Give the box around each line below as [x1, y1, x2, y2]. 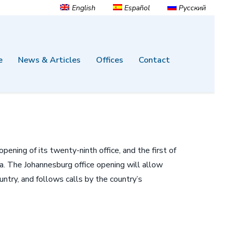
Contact [139, 54, 170, 66]
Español [124, 3, 150, 13]
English [71, 3, 95, 13]
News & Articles [18, 54, 81, 66]
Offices [96, 54, 123, 66]
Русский [179, 3, 206, 13]
